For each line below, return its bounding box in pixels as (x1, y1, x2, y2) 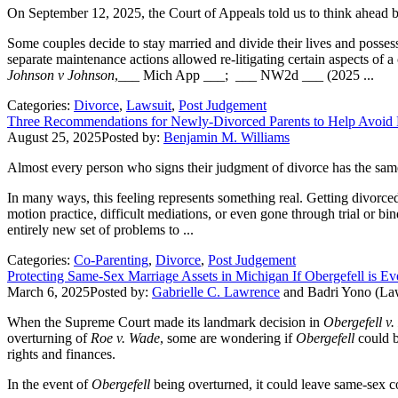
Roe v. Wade (91, 330, 160, 346)
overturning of (7, 330, 87, 346)
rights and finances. (7, 346, 115, 362)
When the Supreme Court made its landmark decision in (7, 314, 320, 330)
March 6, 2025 (7, 283, 90, 299)
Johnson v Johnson (7, 67, 115, 83)
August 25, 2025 (7, 129, 101, 145)
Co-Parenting (74, 251, 148, 267)
